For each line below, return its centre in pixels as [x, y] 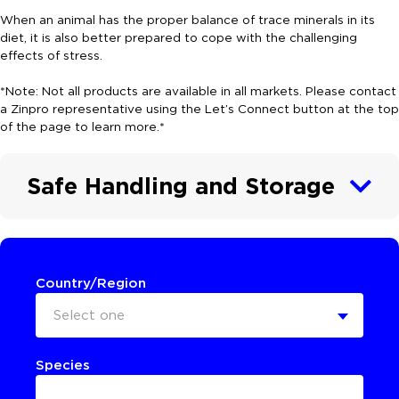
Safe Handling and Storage [181, 185]
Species [63, 365]
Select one [89, 315]
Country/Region [91, 283]
